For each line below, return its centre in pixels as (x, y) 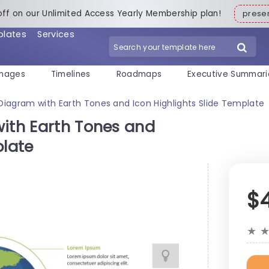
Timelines (71, 74)
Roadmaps (139, 74)
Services (56, 34)
